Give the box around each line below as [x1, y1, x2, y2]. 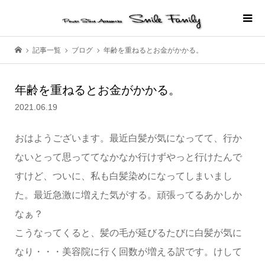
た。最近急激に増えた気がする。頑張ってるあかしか [14, 190, 242, 200]
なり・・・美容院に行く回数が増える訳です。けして [14, 247, 242, 257]
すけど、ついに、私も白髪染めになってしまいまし [14, 171, 232, 181]
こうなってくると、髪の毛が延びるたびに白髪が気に [14, 228, 242, 238]
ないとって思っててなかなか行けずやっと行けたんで [14, 152, 242, 162]
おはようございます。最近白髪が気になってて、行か [14, 133, 242, 143]
